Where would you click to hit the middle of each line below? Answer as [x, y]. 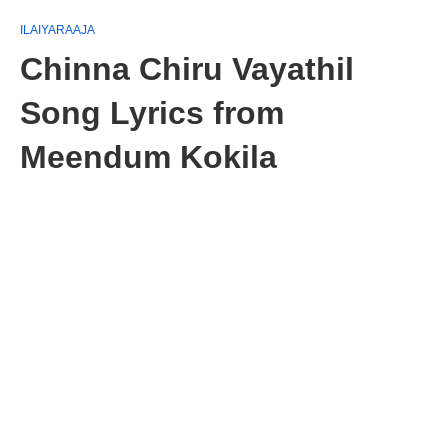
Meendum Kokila [148, 157]
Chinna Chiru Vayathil [187, 69]
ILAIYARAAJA [57, 30]
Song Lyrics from [152, 113]
